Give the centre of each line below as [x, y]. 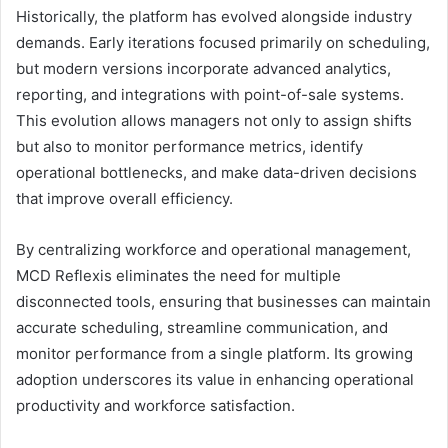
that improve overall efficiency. [124, 198]
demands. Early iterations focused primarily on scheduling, [223, 42]
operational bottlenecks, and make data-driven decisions [216, 172]
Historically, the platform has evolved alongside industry [214, 16]
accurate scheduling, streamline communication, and [202, 327]
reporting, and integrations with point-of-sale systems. [210, 94]
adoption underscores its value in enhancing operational [215, 379]
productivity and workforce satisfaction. [155, 405]
